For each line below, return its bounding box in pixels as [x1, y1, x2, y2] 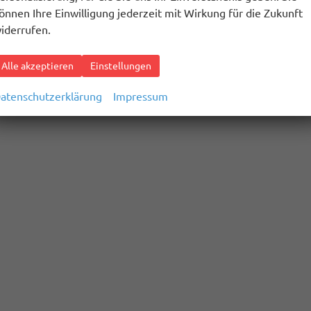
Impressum [113, 90, 168, 103]
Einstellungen [90, 60, 151, 72]
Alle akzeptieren [1, 60, 74, 72]
